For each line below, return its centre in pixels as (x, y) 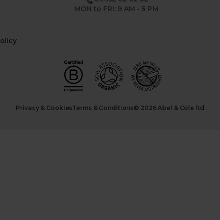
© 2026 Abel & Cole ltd (169, 108)
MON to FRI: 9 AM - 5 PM (116, 9)
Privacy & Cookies (44, 108)
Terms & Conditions (103, 108)
